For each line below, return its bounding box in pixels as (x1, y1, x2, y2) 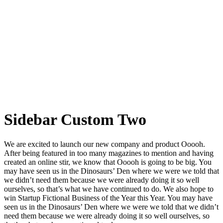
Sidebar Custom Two (4, 111, 146, 129)
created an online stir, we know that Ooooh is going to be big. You (4, 157, 212, 166)
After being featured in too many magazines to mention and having (4, 148, 214, 157)
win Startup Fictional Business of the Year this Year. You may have (4, 193, 213, 202)
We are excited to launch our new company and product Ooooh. (4, 139, 205, 148)
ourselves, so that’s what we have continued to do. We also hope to (4, 184, 214, 193)
